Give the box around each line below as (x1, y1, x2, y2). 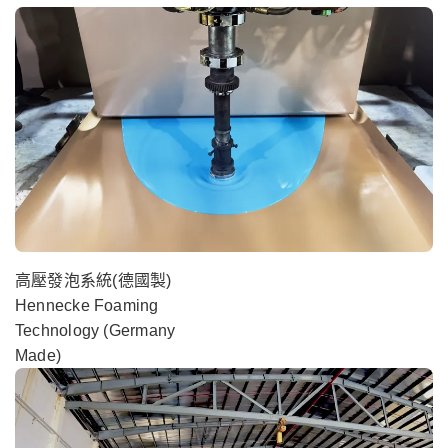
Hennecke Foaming (15, 297, 159, 315)
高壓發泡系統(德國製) (15, 272, 172, 290)
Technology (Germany (15, 322, 176, 340)
